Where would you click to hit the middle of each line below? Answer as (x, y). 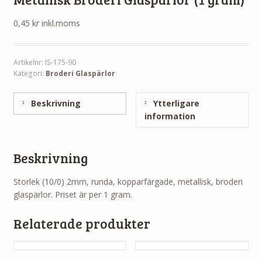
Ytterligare (175, 103)
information (170, 116)
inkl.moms (61, 23)
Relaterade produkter (82, 223)
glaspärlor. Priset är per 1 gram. (73, 194)
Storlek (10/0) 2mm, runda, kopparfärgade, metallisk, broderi (128, 182)
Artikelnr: (29, 62)
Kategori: (29, 73)
